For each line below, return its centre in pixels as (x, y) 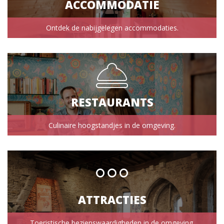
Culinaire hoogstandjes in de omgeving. (112, 125)
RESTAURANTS (112, 102)
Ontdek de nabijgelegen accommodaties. (112, 28)
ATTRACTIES (112, 199)
